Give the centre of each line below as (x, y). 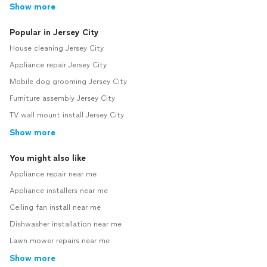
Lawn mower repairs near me (60, 241)
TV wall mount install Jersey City (67, 115)
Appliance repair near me (53, 174)
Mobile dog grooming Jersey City (68, 82)
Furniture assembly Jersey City (62, 98)
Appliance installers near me (59, 191)
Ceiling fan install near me (55, 207)
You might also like (48, 158)
